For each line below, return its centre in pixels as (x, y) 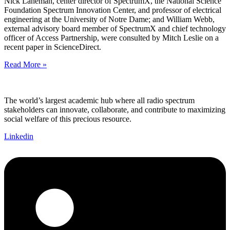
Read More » (25, 65)
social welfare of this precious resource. (68, 119)
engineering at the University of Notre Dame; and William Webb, (109, 20)
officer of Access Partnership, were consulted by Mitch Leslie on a (111, 38)
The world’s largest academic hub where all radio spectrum (99, 101)
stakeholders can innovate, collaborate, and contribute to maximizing (115, 110)
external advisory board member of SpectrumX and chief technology (115, 29)
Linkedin (19, 137)
